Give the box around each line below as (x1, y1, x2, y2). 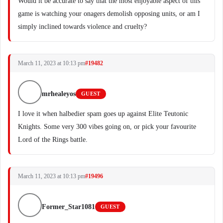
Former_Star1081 (42, 203, 95, 211)
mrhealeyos (42, 90, 76, 98)
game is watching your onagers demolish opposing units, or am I (18, 10, 200, 17)
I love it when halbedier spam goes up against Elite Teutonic (18, 110, 188, 117)
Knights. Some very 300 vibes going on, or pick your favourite (18, 123, 196, 130)
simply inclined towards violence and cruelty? (18, 23, 147, 30)
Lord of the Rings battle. (18, 136, 88, 143)
